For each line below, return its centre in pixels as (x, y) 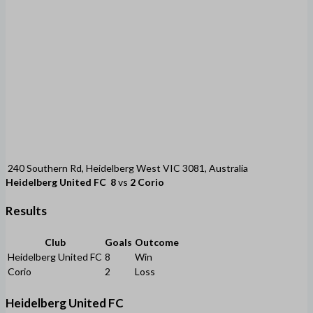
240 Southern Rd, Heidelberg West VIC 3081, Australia (128, 168)
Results (26, 211)
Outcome (157, 242)
